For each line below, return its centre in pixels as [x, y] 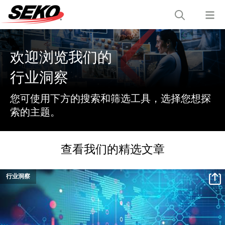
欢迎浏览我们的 [61, 56]
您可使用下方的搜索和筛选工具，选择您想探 [110, 98]
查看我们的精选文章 [113, 148]
